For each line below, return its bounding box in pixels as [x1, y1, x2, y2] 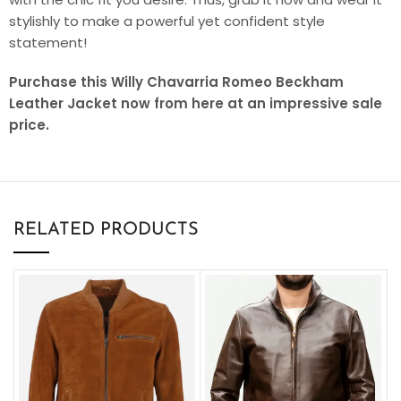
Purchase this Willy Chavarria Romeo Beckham [9, 72, 344, 91]
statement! [9, 32, 87, 52]
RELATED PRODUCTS [13, 220, 199, 239]
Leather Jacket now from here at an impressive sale [9, 93, 382, 113]
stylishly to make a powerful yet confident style [9, 11, 325, 30]
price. [9, 115, 49, 134]
